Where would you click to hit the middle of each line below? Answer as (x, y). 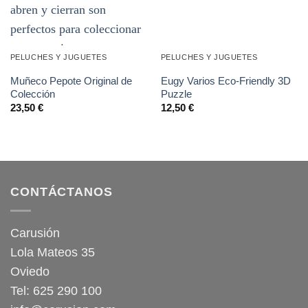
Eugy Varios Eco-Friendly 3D (225, 81)
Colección (32, 94)
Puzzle (176, 94)
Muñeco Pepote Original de (71, 81)
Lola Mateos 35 (53, 253)
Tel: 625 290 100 (56, 291)
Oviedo (30, 272)
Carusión (35, 233)
